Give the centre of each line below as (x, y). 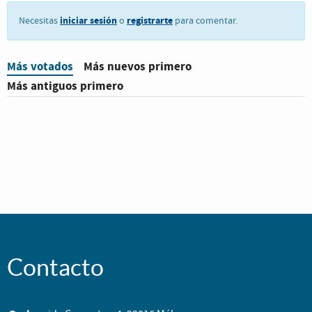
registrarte (150, 20)
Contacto (55, 267)
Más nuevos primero (138, 66)
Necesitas (39, 21)
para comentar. (205, 21)
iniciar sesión (88, 20)
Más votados (40, 66)
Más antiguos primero (65, 86)
